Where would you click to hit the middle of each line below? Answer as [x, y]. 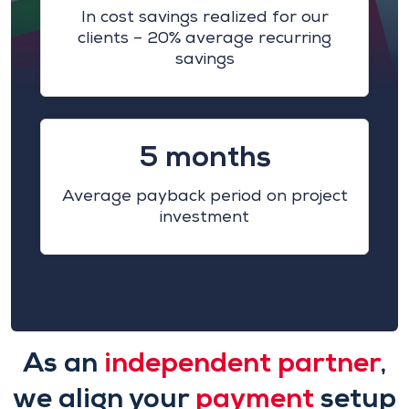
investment [204, 216]
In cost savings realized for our [204, 16]
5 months [204, 156]
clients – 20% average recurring [204, 37]
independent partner [242, 362]
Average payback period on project [204, 195]
